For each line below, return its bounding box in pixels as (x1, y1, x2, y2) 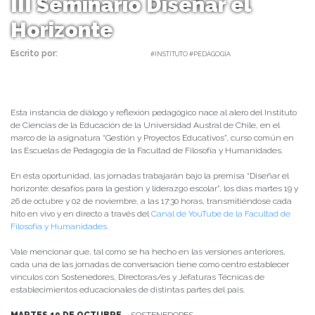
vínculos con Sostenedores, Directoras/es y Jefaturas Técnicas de (11, 272, 264, 283)
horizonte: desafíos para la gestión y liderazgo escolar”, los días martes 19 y (11, 184, 298, 194)
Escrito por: (11, 49, 58, 59)
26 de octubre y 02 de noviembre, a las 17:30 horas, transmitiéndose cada (11, 196, 292, 207)
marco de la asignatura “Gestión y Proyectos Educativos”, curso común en (11, 133, 294, 143)
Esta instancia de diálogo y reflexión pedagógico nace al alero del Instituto (11, 108, 297, 118)
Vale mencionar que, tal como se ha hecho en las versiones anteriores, (11, 247, 285, 257)
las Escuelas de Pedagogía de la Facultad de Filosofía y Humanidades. (11, 146, 283, 156)
